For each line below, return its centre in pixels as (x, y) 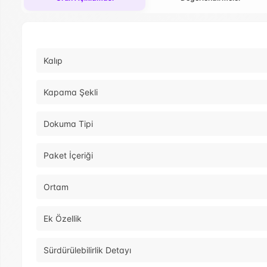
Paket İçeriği (68, 156)
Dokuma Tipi (68, 124)
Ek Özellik (63, 219)
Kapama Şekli (71, 92)
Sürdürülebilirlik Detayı (87, 250)
